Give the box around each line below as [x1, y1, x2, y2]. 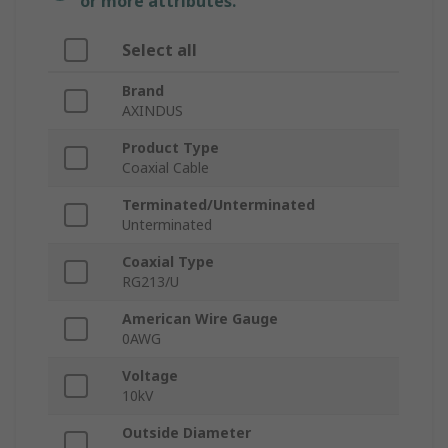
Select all [122, 39, 197, 62]
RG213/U [122, 272, 179, 292]
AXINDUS [122, 101, 183, 121]
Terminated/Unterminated [122, 195, 315, 215]
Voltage [122, 366, 178, 386]
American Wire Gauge [122, 309, 278, 329]
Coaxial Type [122, 252, 214, 272]
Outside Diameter [122, 423, 251, 443]
